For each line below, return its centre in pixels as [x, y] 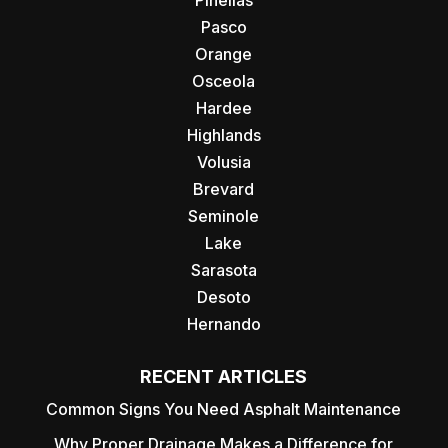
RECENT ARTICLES [224, 377]
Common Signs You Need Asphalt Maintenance [224, 409]
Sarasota [223, 270]
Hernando [223, 324]
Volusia [223, 162]
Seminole [224, 216]
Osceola [224, 81]
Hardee [223, 108]
